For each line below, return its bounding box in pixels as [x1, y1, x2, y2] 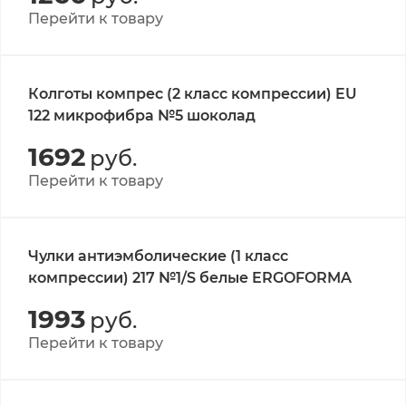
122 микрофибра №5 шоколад [28, 107, 256, 124]
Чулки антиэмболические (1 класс [28, 247, 288, 265]
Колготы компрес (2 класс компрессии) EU [28, 85, 357, 102]
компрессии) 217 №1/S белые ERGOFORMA [28, 269, 352, 286]
